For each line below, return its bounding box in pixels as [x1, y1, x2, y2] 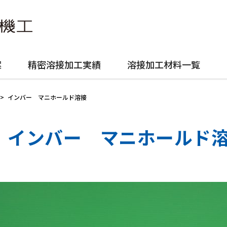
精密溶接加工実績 [27, 58, 101, 71]
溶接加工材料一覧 [127, 58, 201, 71]
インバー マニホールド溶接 [8, 93, 87, 102]
